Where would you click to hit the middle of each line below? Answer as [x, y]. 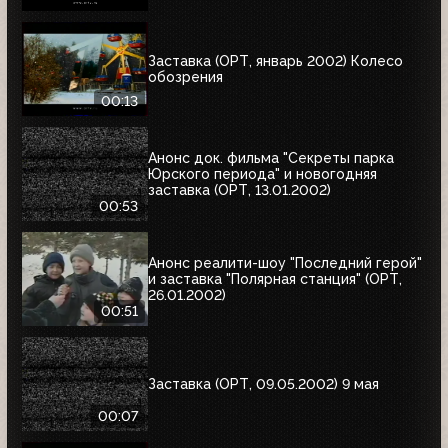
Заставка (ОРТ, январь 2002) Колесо [275, 60]
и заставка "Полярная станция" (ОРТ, [275, 278]
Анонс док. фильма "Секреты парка [271, 157]
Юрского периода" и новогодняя [262, 173]
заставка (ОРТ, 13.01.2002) [239, 189]
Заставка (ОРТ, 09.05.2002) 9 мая [263, 383]
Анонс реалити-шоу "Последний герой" [285, 262]
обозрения [185, 76]
